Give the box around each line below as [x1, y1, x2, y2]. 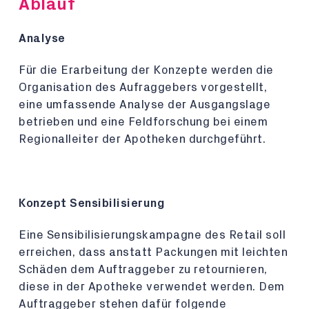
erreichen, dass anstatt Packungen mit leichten [19, 246, 288, 258]
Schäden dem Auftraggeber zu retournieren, [19, 263, 268, 275]
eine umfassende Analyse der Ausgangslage [19, 99, 270, 110]
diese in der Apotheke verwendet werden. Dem [19, 281, 285, 292]
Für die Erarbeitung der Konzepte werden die [19, 64, 274, 76]
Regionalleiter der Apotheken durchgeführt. [19, 133, 269, 145]
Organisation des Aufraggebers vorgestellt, [19, 81, 267, 93]
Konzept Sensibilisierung [19, 197, 165, 209]
